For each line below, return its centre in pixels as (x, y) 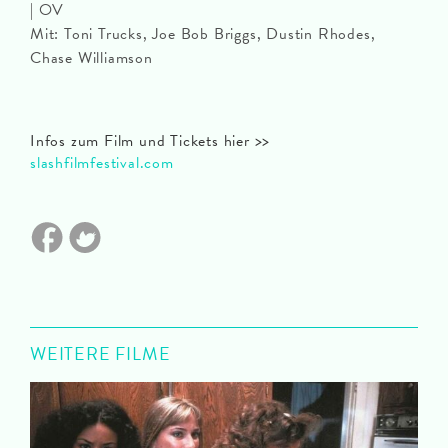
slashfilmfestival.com (102, 163)
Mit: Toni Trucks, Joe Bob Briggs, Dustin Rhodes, (203, 34)
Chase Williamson (91, 58)
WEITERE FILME (100, 354)
